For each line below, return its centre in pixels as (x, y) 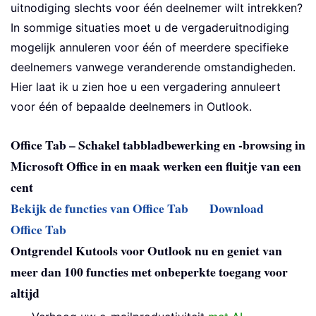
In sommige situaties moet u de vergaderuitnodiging (150, 28)
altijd (25, 293)
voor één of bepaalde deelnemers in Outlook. (131, 107)
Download (237, 208)
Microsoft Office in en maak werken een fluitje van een (156, 166)
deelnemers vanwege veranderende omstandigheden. (153, 67)
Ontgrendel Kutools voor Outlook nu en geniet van (146, 251)
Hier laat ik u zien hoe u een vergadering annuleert (146, 87)
